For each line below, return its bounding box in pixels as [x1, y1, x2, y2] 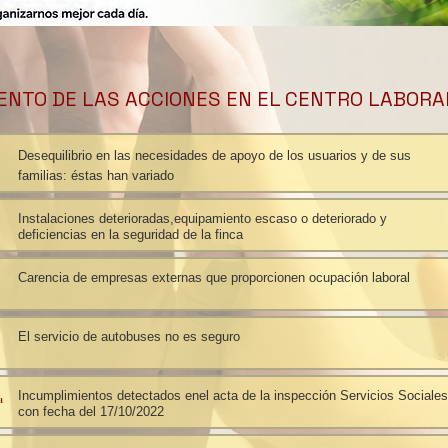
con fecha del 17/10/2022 [17, 404, 164, 419]
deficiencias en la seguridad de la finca [17, 227, 243, 242]
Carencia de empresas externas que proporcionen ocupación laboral [17, 270, 410, 285]
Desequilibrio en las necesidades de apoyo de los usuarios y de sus [17, 148, 411, 163]
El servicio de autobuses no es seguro [17, 329, 240, 344]
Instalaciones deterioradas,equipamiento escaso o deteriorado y [17, 211, 387, 226]
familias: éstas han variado [17, 168, 174, 183]
